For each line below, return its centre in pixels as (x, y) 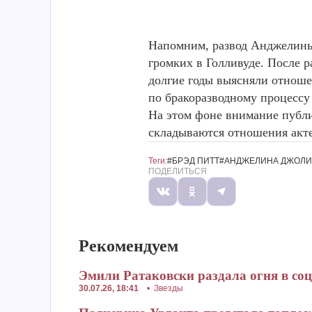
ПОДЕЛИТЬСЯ (178, 171)
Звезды (169, 288)
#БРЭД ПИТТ (193, 161)
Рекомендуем (128, 246)
